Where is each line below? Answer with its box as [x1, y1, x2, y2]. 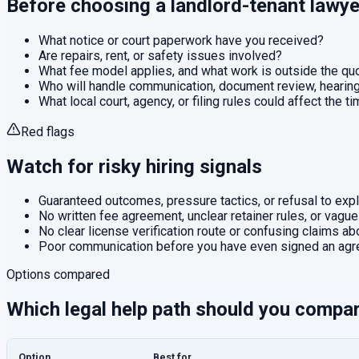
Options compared [6, 267, 110, 283]
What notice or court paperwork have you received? [38, 32, 324, 48]
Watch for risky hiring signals [6, 155, 262, 178]
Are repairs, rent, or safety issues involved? [38, 47, 282, 63]
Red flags [21, 123, 75, 139]
